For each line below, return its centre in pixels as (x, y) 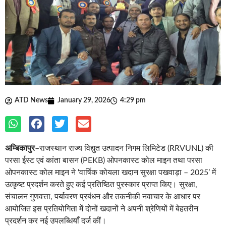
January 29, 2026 (84, 101)
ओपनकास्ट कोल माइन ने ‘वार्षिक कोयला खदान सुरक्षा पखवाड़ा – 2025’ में (110, 172)
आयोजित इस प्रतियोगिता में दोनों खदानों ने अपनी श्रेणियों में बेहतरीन (102, 209)
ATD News (31, 101)
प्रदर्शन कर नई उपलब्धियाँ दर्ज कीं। (56, 221)
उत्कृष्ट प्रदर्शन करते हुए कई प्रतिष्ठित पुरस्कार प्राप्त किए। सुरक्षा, (101, 184)
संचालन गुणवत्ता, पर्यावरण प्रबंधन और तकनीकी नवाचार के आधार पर (103, 196)
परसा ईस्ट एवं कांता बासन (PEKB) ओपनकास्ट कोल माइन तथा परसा (104, 160)
